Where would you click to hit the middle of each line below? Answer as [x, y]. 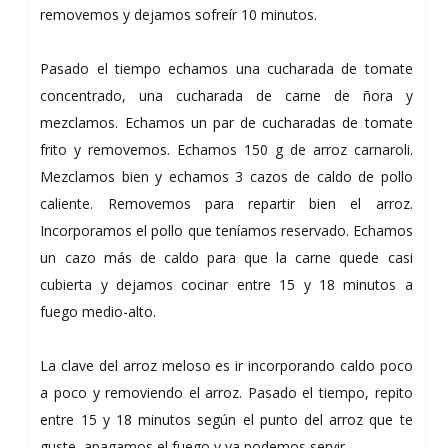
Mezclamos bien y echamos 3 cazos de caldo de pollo [226, 177]
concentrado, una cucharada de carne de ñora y [226, 96]
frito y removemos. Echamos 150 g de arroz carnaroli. [226, 150]
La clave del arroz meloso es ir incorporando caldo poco [226, 366]
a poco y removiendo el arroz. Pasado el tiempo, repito [226, 393]
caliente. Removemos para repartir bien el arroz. [226, 204]
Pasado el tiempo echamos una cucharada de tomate [226, 69]
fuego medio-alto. [98, 312]
